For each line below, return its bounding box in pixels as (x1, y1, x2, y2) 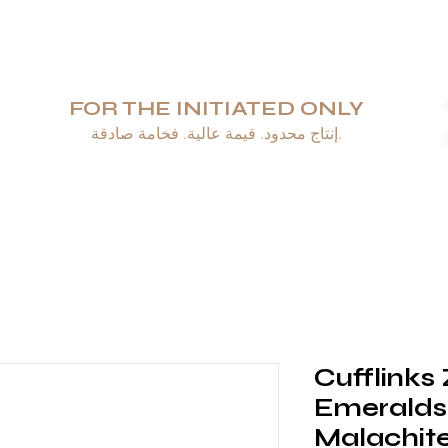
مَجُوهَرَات (252, 193, 299, 207)
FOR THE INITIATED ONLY (68, 96, 364, 121)
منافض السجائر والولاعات (93, 193, 222, 207)
